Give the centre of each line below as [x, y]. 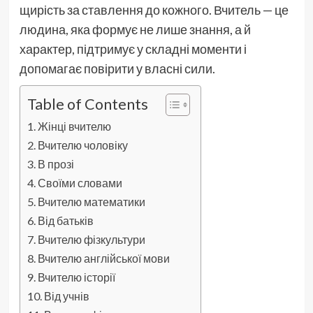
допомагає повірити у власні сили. [117, 68]
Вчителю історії [76, 277]
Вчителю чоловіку [82, 145]
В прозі [56, 164]
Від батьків [65, 220]
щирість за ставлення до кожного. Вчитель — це [154, 10]
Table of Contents [87, 104]
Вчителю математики [91, 202]
